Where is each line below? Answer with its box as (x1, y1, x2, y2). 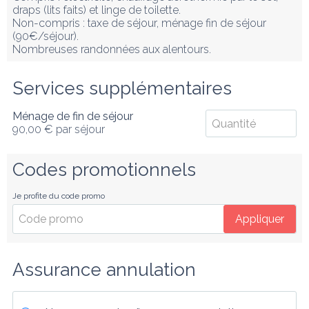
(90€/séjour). (12, 30, 79, 43)
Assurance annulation (12, 259, 196, 280)
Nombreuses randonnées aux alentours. (12, 43, 211, 56)
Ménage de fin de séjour (12, 110, 133, 123)
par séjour (56, 123, 105, 136)
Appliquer (235, 212, 284, 226)
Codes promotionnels (12, 159, 196, 180)
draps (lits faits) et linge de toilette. (12, 3, 181, 17)
